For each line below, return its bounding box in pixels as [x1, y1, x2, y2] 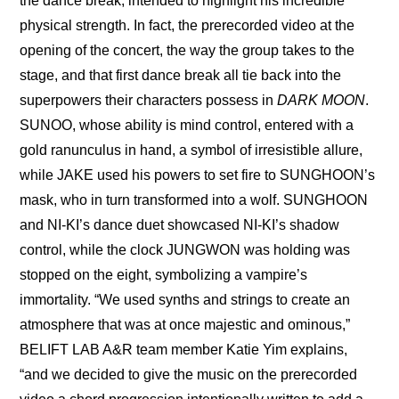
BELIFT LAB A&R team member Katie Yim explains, [20, 342, 348, 358]
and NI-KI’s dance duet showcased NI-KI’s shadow [20, 217, 340, 233]
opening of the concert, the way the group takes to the [20, 43, 355, 59]
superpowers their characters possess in [20, 93, 278, 109]
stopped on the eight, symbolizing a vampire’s [20, 267, 308, 283]
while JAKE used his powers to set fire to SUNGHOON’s [20, 167, 376, 183]
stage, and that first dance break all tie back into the [20, 68, 342, 84]
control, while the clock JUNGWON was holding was [20, 242, 351, 258]
